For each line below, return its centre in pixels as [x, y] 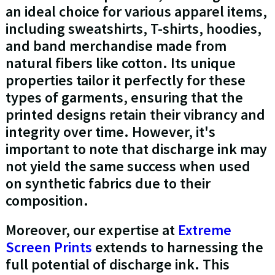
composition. [47, 201]
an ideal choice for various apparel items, [136, 12]
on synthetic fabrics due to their [108, 184]
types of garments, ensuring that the [124, 98]
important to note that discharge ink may [136, 149]
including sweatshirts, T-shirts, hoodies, [133, 29]
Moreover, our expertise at [91, 230]
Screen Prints [48, 247]
